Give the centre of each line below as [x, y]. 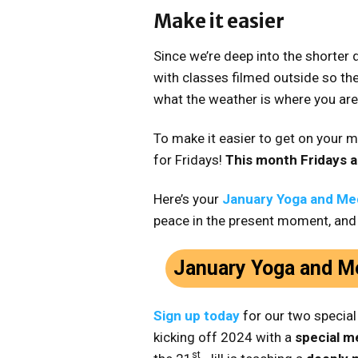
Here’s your [188, 199]
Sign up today [197, 316]
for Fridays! [189, 160]
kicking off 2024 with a [224, 338]
